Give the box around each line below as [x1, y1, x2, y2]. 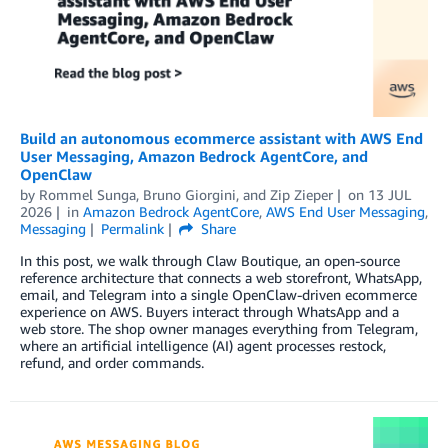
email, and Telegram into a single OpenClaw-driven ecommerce [20, 286, 417, 304]
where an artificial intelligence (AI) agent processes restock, [20, 337, 386, 355]
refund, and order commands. [20, 354, 204, 372]
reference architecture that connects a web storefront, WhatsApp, [20, 269, 422, 287]
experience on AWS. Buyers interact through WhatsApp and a [20, 303, 399, 321]
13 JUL [367, 186, 411, 204]
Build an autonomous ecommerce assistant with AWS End [20, 129, 423, 148]
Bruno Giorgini [143, 186, 236, 204]
